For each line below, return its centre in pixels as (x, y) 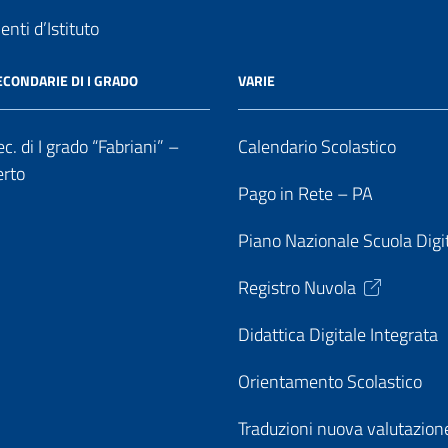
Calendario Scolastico (317, 146)
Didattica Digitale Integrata (338, 334)
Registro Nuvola (297, 287)
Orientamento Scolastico (330, 381)
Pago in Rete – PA (305, 193)
